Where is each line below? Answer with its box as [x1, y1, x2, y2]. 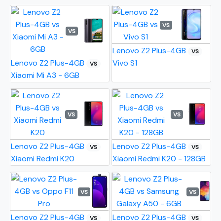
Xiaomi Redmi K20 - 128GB [112, 153, 206, 164]
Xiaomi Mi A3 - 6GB [11, 70, 80, 81]
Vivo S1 [112, 58, 138, 69]
